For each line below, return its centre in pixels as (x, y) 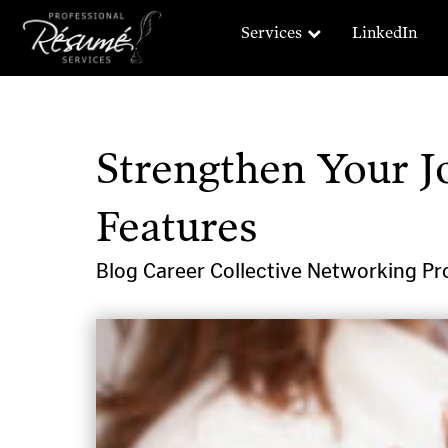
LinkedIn (384, 32)
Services (271, 32)
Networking (364, 270)
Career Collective (225, 270)
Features (177, 226)
